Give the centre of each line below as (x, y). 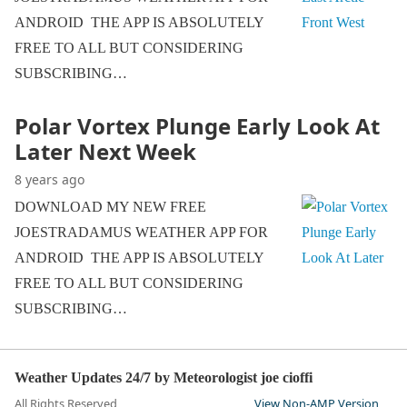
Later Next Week (105, 151)
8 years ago (50, 179)
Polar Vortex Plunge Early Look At (197, 126)
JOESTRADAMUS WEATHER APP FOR (141, 232)
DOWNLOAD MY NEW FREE (110, 207)
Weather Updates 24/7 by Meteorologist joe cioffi (164, 377)
